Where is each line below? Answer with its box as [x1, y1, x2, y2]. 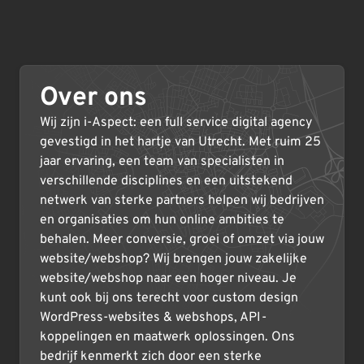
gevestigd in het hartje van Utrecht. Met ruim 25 [40, 133, 321, 150]
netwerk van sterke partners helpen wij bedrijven [40, 192, 324, 209]
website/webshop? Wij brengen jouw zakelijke [40, 250, 307, 267]
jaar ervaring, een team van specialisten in [40, 153, 284, 170]
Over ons [40, 81, 147, 115]
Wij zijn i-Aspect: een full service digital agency [40, 114, 312, 131]
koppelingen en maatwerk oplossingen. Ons [40, 328, 295, 345]
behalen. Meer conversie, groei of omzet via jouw [40, 231, 324, 248]
